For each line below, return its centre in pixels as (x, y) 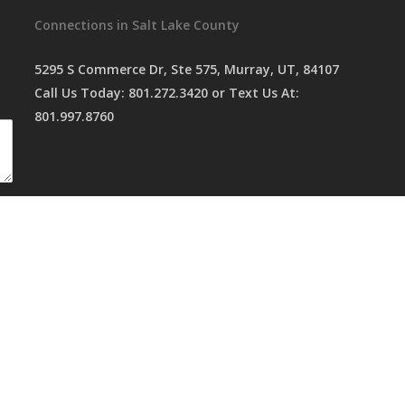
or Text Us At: (253, 92)
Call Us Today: (81, 92)
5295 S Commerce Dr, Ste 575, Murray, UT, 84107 (186, 69)
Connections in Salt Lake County (137, 24)
